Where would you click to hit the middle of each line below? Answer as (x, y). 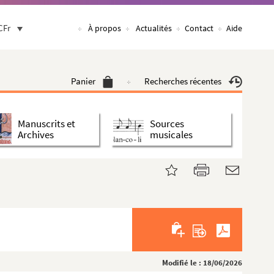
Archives (36, 134)
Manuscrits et (46, 123)
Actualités (154, 28)
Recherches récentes (183, 81)
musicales (171, 134)
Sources (167, 123)
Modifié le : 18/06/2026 (202, 263)
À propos (105, 28)
